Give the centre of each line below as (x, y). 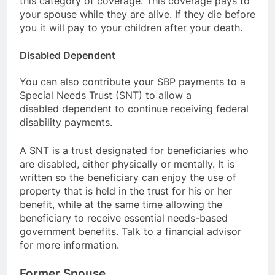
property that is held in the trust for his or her (126, 191)
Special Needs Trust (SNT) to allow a (106, 95)
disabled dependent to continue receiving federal (134, 108)
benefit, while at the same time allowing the (121, 204)
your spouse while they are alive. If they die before (137, 14)
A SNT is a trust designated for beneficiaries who (134, 150)
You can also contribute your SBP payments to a (133, 81)
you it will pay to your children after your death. (131, 28)
